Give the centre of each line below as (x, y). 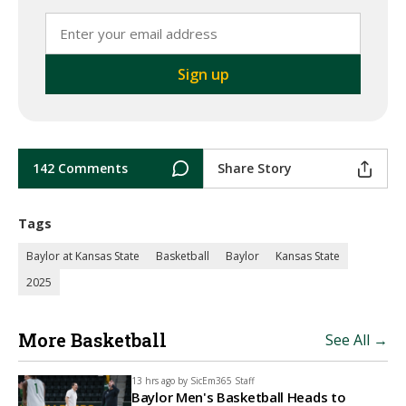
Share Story (255, 168)
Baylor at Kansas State (83, 256)
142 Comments (80, 168)
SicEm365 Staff (222, 381)
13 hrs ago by (159, 381)
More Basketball (92, 340)
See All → (357, 340)
